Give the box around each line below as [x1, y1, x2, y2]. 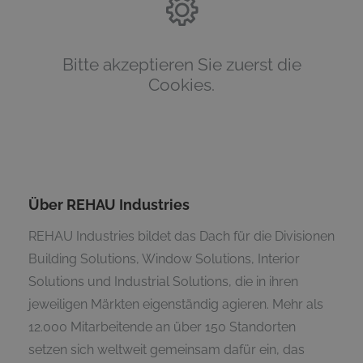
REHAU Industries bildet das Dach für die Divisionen [28, 228, 335, 245]
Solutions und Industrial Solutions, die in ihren [28, 274, 298, 290]
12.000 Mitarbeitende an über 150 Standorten [28, 319, 296, 335]
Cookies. [148, 75, 215, 96]
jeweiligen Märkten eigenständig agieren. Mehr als [28, 297, 323, 313]
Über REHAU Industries [28, 195, 193, 213]
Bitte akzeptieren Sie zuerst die [62, 54, 301, 75]
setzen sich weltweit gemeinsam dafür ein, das [28, 342, 305, 358]
